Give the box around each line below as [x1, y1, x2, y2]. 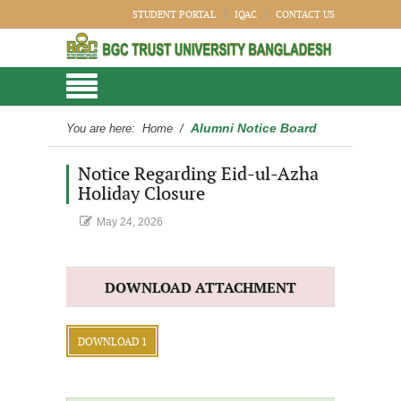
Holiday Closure [78, 183, 205, 205]
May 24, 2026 [97, 216, 163, 228]
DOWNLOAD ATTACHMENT [105, 280, 296, 297]
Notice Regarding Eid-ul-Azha [78, 164, 319, 185]
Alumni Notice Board [191, 121, 317, 135]
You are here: [66, 122, 139, 135]
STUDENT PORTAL [132, 9, 216, 21]
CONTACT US [276, 9, 335, 21]
